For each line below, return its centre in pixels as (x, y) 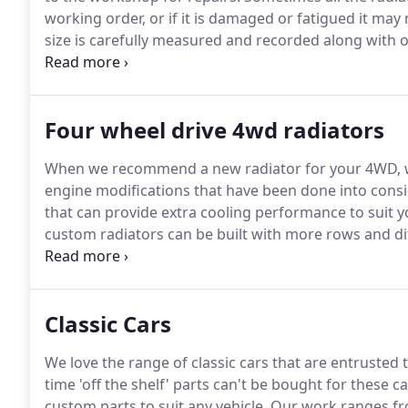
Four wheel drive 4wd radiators (214, 130)
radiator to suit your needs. (139, 256)
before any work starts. (125, 62)
